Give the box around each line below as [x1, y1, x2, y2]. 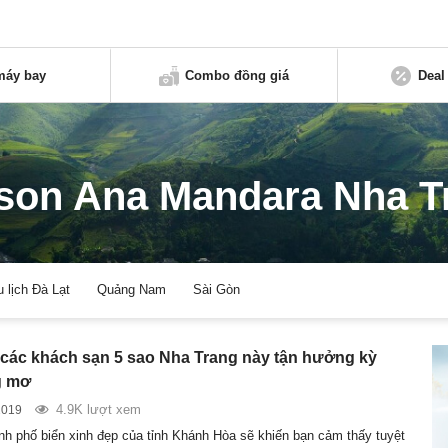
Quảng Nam [97, 282, 167, 298]
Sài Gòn [193, 282, 241, 298]
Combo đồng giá [185, 67, 290, 83]
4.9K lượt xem [55, 401, 141, 417]
